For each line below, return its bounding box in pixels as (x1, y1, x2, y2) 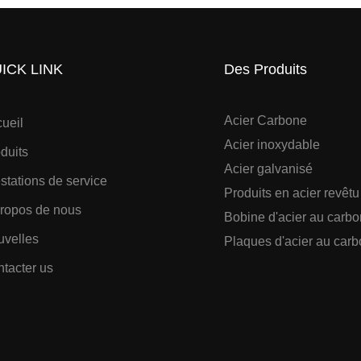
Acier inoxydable (223, 138, 320, 152)
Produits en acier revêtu (223, 186, 359, 201)
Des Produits (223, 61, 307, 78)
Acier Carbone (223, 114, 307, 128)
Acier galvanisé (223, 162, 316, 176)
